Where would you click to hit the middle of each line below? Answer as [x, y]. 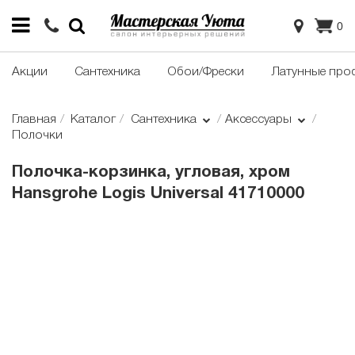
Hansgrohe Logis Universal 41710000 [158, 194]
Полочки [37, 136]
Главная [34, 120]
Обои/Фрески [206, 73]
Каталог [94, 120]
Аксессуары [260, 120]
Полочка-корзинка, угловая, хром [151, 173]
